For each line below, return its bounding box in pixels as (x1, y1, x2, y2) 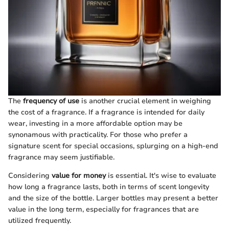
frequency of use (23, 96, 79, 106)
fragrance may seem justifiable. (8, 152, 114, 162)
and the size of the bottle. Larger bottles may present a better (8, 193, 218, 203)
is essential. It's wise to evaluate (106, 170, 216, 180)
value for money (52, 170, 106, 180)
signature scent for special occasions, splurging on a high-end (8, 141, 218, 151)
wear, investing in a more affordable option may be (8, 118, 182, 128)
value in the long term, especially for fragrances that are (8, 204, 199, 214)
